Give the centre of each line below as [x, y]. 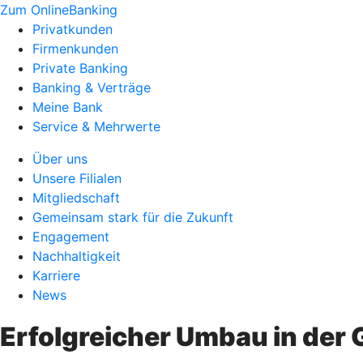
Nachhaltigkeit [77, 256]
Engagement [71, 237]
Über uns [60, 159]
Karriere [56, 275]
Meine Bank [68, 107]
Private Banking [80, 68]
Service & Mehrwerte [96, 126]
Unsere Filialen [77, 178]
